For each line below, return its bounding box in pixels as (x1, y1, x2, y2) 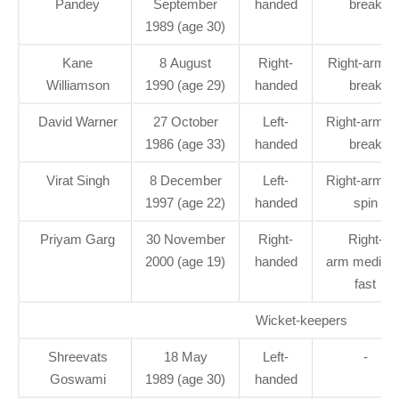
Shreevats (47, 348, 108, 364)
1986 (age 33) (145, 135, 225, 151)
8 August (159, 54, 211, 70)
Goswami (49, 370, 106, 387)
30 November (145, 231, 225, 247)
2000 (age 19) (145, 253, 225, 269)
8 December (149, 172, 222, 188)
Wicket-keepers (256, 312, 347, 328)
